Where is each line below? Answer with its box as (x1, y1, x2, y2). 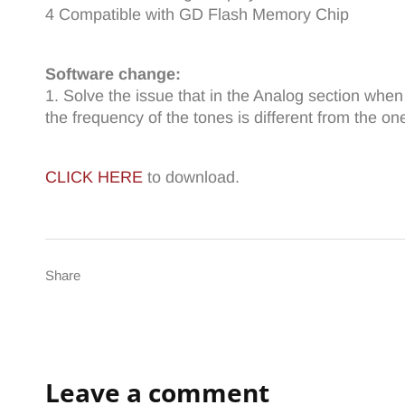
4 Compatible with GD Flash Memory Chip (45, 5, 349, 24)
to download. (143, 168, 240, 186)
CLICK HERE (45, 168, 143, 186)
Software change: (45, 65, 181, 83)
